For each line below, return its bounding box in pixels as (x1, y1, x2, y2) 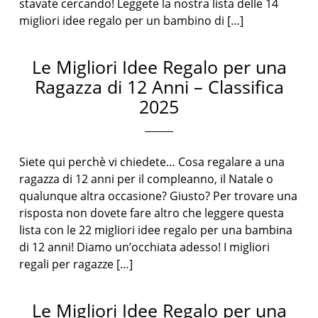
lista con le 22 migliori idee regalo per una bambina (19, 222, 293, 238)
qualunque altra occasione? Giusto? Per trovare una (19, 188, 298, 204)
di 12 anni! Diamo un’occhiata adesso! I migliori (19, 239, 270, 255)
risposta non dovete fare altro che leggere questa (19, 205, 285, 221)
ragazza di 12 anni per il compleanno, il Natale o (19, 171, 274, 187)
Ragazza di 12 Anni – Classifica (34, 75, 284, 99)
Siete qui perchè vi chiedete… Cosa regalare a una (19, 154, 285, 170)
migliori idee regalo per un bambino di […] (19, 13, 244, 28)
